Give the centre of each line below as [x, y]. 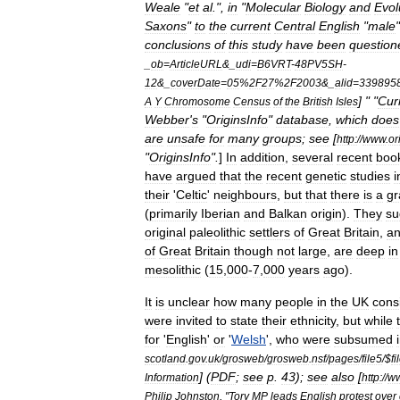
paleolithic [217, 232]
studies [370, 176]
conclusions [178, 45]
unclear [189, 302]
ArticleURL [196, 64]
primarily [173, 213]
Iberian [221, 213]
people [294, 302]
